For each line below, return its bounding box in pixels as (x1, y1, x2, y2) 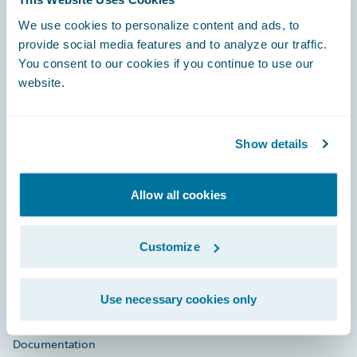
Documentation (13, 335, 96, 352)
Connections (13, 272, 80, 288)
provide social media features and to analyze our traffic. (18, 37, 328, 50)
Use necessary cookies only (100, 292, 257, 305)
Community (13, 240, 75, 257)
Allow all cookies (131, 187, 226, 201)
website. (18, 75, 65, 88)
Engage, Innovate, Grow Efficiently (13, 111, 220, 130)
